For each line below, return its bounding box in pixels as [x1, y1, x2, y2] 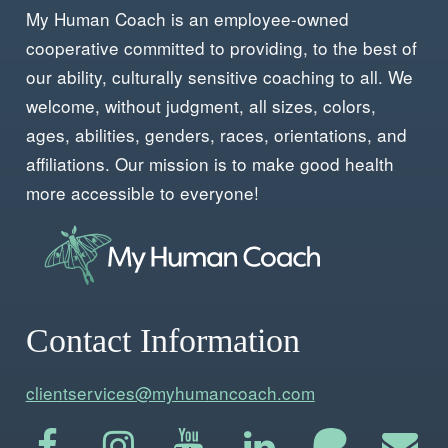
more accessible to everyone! [25, 179, 259, 205]
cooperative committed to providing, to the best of [25, 34, 417, 60]
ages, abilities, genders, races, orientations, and [25, 121, 407, 147]
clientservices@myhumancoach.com [25, 379, 315, 405]
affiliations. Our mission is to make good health [25, 150, 394, 176]
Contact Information [25, 322, 300, 360]
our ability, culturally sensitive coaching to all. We [25, 63, 413, 89]
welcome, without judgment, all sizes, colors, [25, 92, 376, 118]
